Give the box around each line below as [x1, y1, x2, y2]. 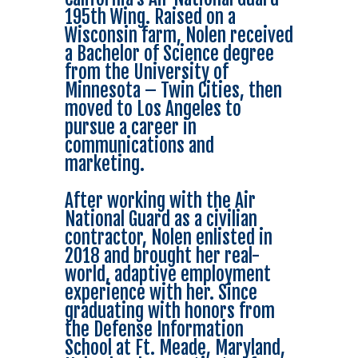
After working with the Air [64, 189, 256, 213]
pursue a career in [64, 116, 197, 140]
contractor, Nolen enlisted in [64, 226, 272, 250]
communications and [64, 134, 214, 158]
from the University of [64, 61, 229, 85]
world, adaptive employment [64, 263, 271, 287]
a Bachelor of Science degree [64, 42, 274, 66]
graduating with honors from [64, 300, 275, 324]
